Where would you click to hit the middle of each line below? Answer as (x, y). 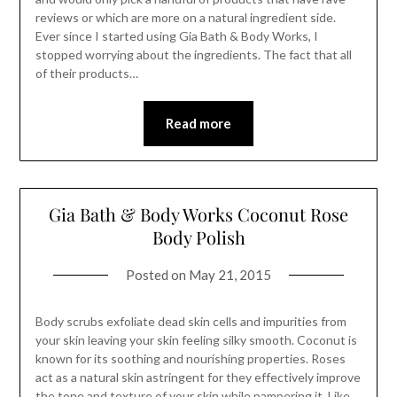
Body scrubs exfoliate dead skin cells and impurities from (191, 322)
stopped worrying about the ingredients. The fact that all (193, 55)
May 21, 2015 (230, 275)
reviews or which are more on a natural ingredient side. (185, 18)
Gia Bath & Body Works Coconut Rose (198, 214)
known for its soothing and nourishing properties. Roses (190, 359)
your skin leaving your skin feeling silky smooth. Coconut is (196, 340)
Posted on (157, 275)
